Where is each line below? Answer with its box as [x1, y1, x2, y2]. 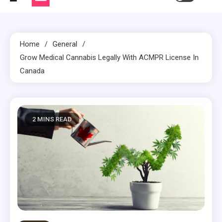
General [53, 40, 77, 49]
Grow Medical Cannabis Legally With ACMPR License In [20, 53, 199, 62]
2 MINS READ [32, 115, 72, 123]
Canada [20, 66, 45, 76]
